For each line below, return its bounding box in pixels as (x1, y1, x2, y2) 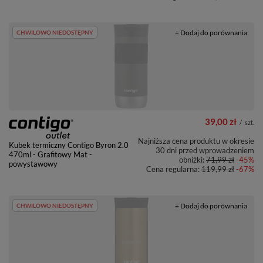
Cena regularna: (146, 164, 201, 174)
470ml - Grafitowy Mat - (9, 150, 92, 160)
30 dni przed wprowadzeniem (156, 146, 254, 156)
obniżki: (179, 155, 206, 165)
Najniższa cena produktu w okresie (138, 136, 254, 146)
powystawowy (9, 159, 58, 169)
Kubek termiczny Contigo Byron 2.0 (9, 140, 129, 150)
